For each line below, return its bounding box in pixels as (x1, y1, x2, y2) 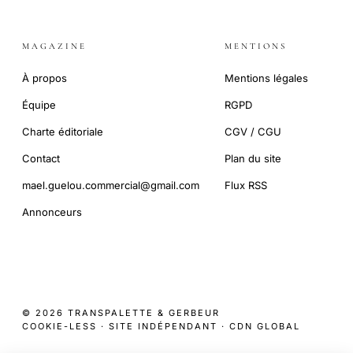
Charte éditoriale (22, 124, 103, 138)
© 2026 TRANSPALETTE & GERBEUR (22, 307, 220, 318)
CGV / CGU (225, 124, 281, 138)
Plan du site (225, 151, 281, 165)
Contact (22, 151, 60, 165)
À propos (22, 71, 67, 84)
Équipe (22, 98, 56, 111)
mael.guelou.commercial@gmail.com (22, 178, 199, 191)
